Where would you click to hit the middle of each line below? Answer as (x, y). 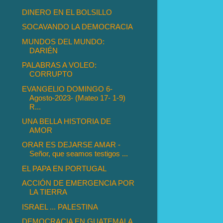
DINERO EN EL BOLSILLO (67, 12)
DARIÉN (44, 50)
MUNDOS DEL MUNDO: (63, 41)
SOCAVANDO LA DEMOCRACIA (78, 27)
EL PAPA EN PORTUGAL (64, 168)
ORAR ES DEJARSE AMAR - (71, 145)
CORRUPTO (51, 74)
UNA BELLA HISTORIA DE (67, 121)
